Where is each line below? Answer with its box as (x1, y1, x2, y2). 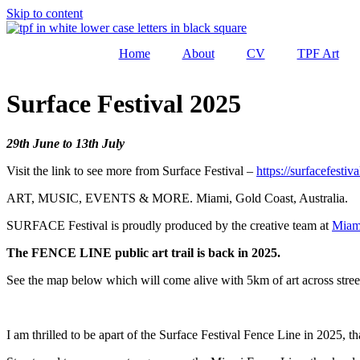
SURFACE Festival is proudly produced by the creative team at (6, 218, 332, 232)
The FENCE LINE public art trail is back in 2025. (6, 245, 280, 260)
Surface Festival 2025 (6, 89, 241, 119)
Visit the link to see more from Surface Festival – (6, 163, 256, 178)
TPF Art (297, 47, 339, 60)
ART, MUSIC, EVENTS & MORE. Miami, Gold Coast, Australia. (6, 190, 348, 205)
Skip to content (6, 6, 83, 20)
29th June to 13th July (6, 136, 125, 150)
